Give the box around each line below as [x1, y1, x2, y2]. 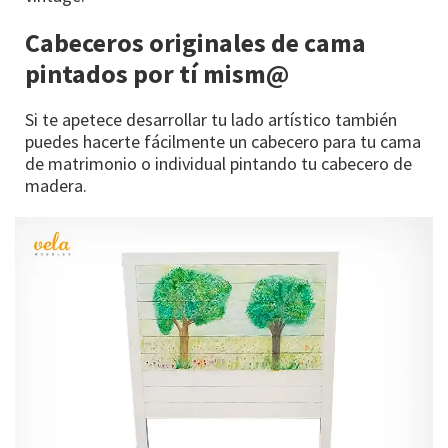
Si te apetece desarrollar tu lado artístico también [25, 108, 397, 132]
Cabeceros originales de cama [25, 26, 366, 60]
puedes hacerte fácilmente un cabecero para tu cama [25, 130, 421, 154]
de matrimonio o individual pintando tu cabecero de [25, 152, 412, 176]
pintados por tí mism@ [25, 57, 289, 91]
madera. [25, 174, 87, 198]
